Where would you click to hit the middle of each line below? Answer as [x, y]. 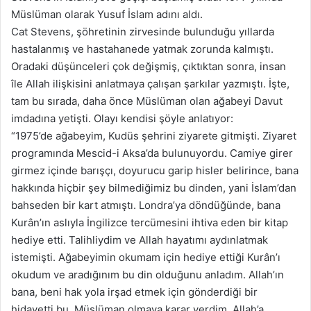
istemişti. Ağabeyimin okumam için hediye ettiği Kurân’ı [146, 258]
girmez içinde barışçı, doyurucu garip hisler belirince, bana [155, 171]
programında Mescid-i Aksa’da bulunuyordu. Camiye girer [152, 153]
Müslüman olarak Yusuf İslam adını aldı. [107, 15]
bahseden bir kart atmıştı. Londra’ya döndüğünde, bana [146, 205]
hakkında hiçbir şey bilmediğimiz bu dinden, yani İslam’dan [154, 188]
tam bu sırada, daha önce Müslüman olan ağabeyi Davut [147, 101]
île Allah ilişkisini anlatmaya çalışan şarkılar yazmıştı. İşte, [150, 84]
